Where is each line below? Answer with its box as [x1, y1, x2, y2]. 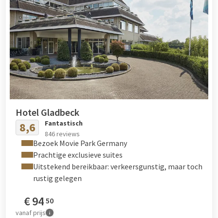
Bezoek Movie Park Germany [33, 138, 127, 148]
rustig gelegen [33, 173, 82, 183]
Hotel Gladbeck [16, 106, 79, 118]
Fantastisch [45, 118, 83, 127]
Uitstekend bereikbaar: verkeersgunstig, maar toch [33, 161, 202, 171]
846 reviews [45, 129, 80, 138]
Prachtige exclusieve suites [33, 149, 123, 160]
